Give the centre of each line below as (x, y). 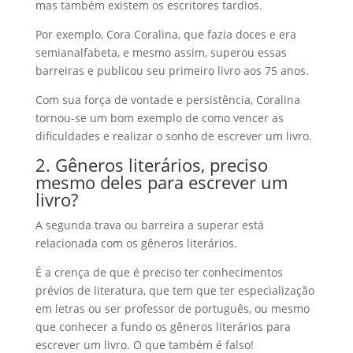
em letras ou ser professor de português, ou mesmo (172, 308)
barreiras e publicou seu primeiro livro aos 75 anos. (172, 71)
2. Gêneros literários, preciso (151, 165)
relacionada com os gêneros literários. (136, 243)
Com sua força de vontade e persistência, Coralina (167, 100)
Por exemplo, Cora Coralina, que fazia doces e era (165, 34)
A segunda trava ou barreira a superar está (149, 225)
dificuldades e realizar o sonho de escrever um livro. (173, 136)
